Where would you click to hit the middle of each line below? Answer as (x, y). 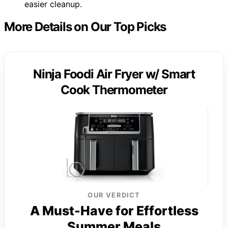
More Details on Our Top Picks (85, 26)
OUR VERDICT (114, 195)
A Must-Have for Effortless (114, 210)
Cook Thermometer (114, 90)
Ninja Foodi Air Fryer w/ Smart (114, 74)
